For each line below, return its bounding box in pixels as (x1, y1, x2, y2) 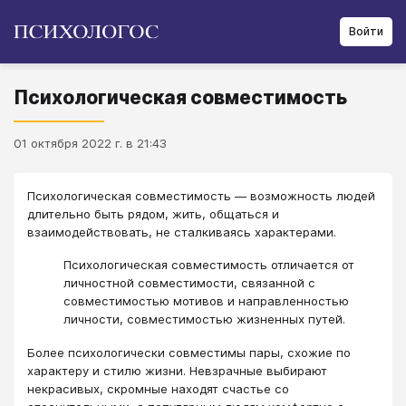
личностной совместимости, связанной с (63, 275, 315, 291)
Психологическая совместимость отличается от (63, 257, 354, 273)
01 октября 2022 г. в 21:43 (14, 136, 167, 150)
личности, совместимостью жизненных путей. (63, 312, 345, 327)
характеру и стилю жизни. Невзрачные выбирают (27, 362, 327, 378)
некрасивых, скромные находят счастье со (27, 381, 289, 396)
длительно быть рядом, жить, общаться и (27, 207, 279, 221)
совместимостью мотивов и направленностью (63, 294, 349, 309)
